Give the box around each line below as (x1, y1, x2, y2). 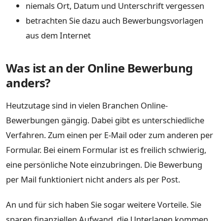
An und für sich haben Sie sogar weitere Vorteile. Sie (6, 199, 201, 211)
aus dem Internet (26, 29, 91, 41)
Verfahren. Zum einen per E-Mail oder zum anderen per (6, 129, 213, 141)
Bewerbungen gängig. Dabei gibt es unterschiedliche (6, 114, 204, 126)
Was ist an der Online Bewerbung (6, 59, 193, 76)
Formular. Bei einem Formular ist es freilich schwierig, (6, 144, 206, 155)
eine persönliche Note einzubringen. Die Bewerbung (6, 158, 202, 170)
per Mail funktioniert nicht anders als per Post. (6, 173, 180, 185)
